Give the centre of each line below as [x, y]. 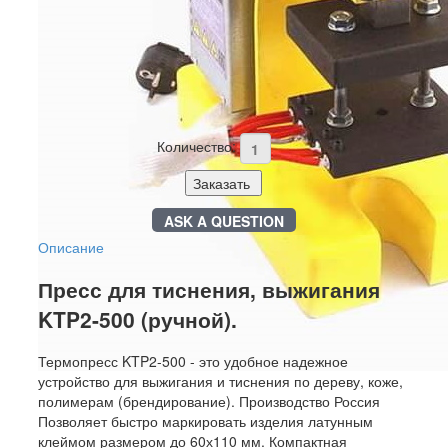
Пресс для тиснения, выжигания [208, 289]
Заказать [222, 182]
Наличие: [70, 71]
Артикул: [69, 91]
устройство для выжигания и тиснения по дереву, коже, [220, 381]
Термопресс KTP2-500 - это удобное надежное [192, 361]
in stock [127, 71]
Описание [70, 246]
